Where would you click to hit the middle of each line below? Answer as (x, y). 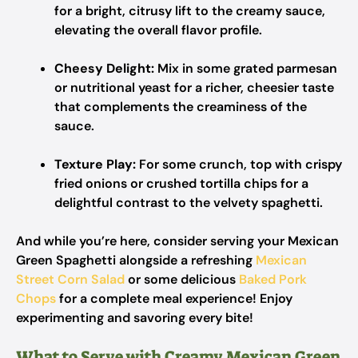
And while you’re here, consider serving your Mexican (177, 241)
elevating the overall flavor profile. (158, 30)
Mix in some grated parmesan (246, 68)
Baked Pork (273, 279)
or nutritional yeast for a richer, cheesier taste (194, 88)
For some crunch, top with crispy (239, 164)
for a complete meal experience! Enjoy (174, 298)
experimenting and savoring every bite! (135, 318)
